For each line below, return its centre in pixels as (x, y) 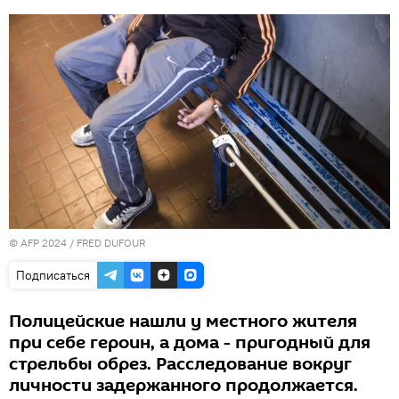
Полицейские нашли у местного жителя (183, 321)
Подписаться (53, 275)
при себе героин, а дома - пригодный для (190, 342)
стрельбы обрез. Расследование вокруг (180, 364)
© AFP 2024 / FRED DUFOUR (77, 242)
